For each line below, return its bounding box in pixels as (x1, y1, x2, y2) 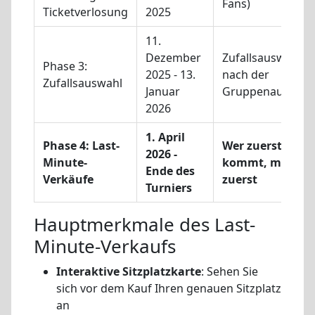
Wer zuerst (222, 138, 282, 154)
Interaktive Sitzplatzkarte (56, 264, 201, 280)
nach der (222, 67, 269, 83)
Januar (146, 84, 180, 100)
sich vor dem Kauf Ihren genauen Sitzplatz (56, 281, 281, 297)
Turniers (146, 180, 192, 196)
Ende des (146, 163, 195, 179)
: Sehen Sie (201, 264, 258, 280)
